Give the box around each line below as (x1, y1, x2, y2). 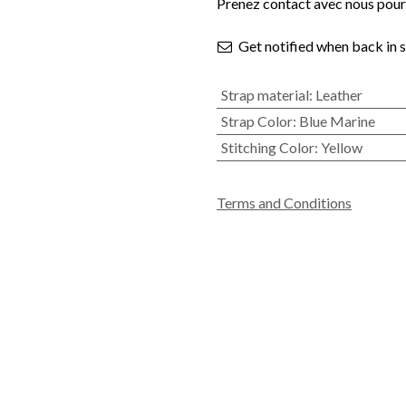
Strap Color (220, 111, 293, 130)
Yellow (320, 138, 362, 156)
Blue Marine (298, 111, 375, 130)
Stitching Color (220, 138, 314, 156)
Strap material (220, 85, 309, 103)
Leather (314, 85, 362, 103)
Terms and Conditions (217, 193, 352, 211)
